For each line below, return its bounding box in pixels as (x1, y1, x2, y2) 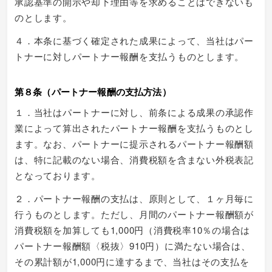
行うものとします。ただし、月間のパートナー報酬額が (15, 207, 254, 220)
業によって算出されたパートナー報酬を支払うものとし (15, 121, 254, 134)
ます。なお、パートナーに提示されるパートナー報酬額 (15, 137, 254, 150)
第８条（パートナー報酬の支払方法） (15, 84, 171, 98)
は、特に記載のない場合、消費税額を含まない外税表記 (15, 152, 254, 166)
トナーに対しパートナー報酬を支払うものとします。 (15, 49, 244, 63)
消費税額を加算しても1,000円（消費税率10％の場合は (15, 223, 250, 236)
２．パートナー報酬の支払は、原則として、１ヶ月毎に (15, 191, 254, 205)
